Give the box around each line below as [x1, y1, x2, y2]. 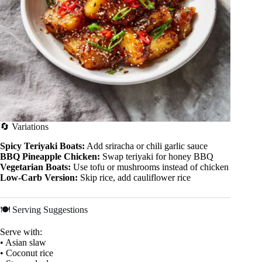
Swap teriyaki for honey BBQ [100, 151, 213, 161]
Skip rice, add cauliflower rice [78, 172, 191, 182]
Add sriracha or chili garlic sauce [85, 140, 208, 151]
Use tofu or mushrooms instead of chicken [71, 161, 229, 172]
